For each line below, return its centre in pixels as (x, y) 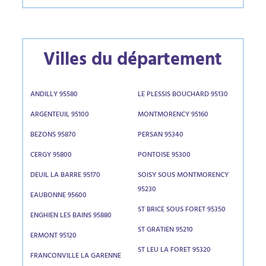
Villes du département (133, 62)
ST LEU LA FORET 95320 (174, 251)
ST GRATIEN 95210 (165, 230)
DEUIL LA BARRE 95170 (66, 176)
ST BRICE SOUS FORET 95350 (181, 210)
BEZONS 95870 (53, 135)
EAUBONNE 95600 (59, 196)
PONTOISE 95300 (164, 156)
